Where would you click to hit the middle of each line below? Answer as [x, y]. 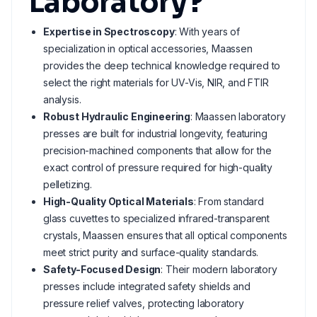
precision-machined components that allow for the [157, 150]
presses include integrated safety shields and [147, 286]
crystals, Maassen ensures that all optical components [165, 235]
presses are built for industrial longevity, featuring [155, 133]
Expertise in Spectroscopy [109, 31]
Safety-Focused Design [102, 269]
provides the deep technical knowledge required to [162, 65]
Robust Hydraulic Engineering [117, 116]
